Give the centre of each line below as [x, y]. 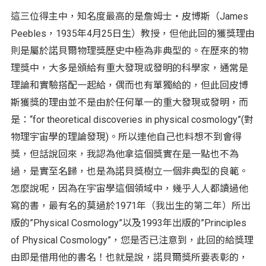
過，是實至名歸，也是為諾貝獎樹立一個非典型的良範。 [129, 171]
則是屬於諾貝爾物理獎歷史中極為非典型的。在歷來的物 [129, 50]
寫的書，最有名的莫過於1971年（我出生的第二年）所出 [130, 205]
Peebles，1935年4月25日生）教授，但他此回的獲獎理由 [132, 33]
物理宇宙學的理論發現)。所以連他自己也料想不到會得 [126, 137]
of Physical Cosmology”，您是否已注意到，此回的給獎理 [132, 240]
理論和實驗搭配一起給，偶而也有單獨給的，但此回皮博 [129, 85]
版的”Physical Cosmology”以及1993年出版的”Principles [128, 223]
